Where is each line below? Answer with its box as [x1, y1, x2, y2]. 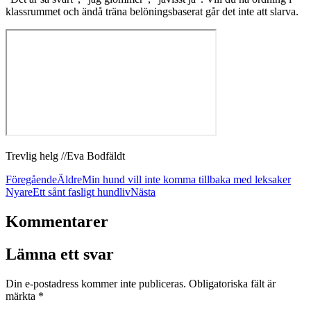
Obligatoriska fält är [189, 277, 276, 289]
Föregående [6, 174, 57, 186]
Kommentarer [6, 212, 108, 231]
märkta [6, 289, 38, 302]
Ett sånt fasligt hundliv [33, 186, 131, 199]
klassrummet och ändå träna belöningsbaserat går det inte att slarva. [6, 6, 301, 18]
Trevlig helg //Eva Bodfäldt [6, 150, 125, 162]
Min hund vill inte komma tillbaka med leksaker [82, 174, 291, 186]
